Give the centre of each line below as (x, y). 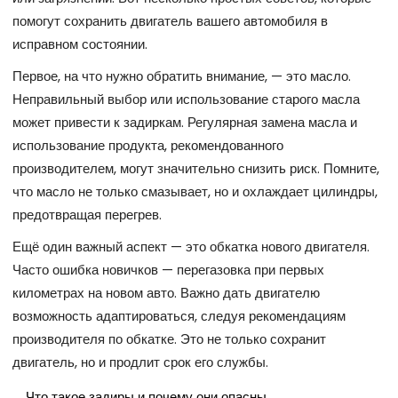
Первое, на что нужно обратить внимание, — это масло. (182, 76)
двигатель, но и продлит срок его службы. (140, 362)
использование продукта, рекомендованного (148, 146)
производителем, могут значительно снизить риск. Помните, (196, 169)
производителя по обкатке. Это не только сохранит (169, 339)
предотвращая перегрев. (87, 215)
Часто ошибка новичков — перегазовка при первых (168, 270)
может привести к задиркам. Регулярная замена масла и (185, 123)
